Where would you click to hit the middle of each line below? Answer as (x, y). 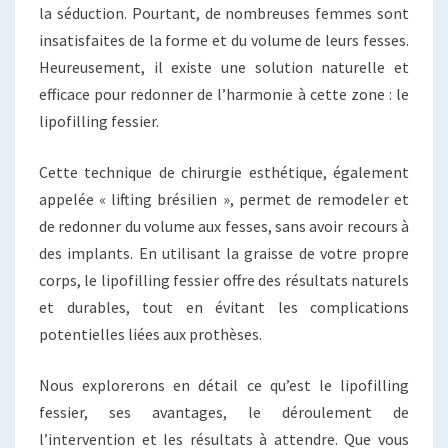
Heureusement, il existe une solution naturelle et (224, 66)
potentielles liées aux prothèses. (150, 333)
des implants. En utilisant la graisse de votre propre (224, 252)
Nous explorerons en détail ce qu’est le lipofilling (224, 384)
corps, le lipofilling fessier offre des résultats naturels (224, 279)
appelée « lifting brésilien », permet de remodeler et (224, 198)
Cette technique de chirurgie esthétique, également (224, 171)
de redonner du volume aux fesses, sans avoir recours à (224, 225)
